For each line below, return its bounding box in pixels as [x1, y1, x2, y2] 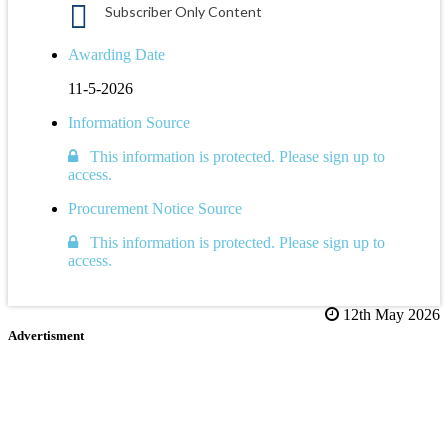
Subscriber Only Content [105, 2, 262, 20]
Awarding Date [68, 45, 165, 63]
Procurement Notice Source [68, 199, 242, 217]
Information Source [68, 113, 190, 131]
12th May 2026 [339, 305, 440, 323]
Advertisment [8, 327, 84, 343]
